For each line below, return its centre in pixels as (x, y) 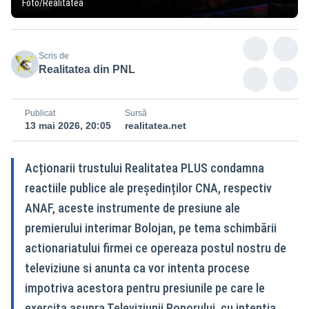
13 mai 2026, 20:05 (68, 125)
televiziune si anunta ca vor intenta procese (137, 268)
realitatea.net (156, 125)
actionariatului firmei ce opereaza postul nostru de (156, 248)
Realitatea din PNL (87, 69)
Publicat (40, 113)
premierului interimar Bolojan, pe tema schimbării (151, 228)
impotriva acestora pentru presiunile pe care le (145, 288)
